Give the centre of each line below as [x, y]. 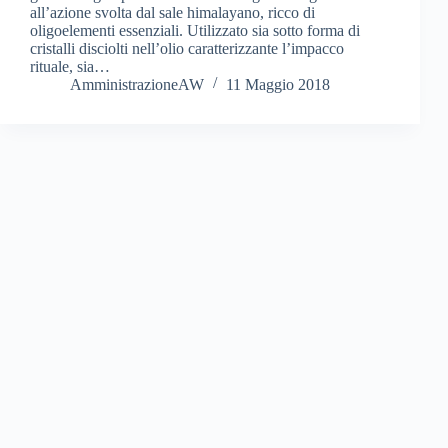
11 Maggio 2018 [278, 84]
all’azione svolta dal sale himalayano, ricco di [172, 12]
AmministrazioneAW [137, 84]
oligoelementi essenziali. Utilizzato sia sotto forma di [195, 30]
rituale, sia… [70, 66]
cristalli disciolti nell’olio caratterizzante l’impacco [187, 48]
